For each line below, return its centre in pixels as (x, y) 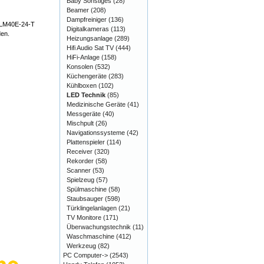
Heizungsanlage (90, 38)
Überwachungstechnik (99, 227)
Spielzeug (80, 180)
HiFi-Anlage (83, 57)
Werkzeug (81, 246)
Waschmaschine (90, 236)
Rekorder (80, 161)
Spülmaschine (87, 189)
